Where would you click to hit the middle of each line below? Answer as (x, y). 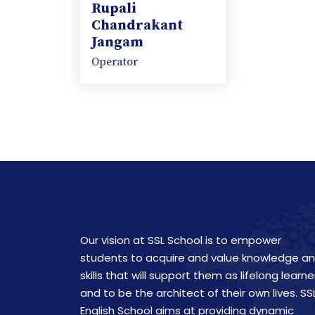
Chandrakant (137, 25)
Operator (115, 62)
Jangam (117, 42)
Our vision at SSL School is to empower (181, 240)
